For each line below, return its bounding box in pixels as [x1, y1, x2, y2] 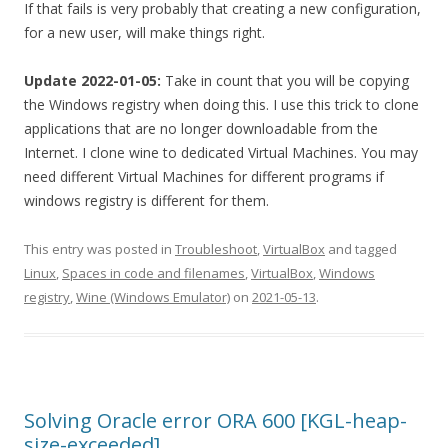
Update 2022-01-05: [24, 71, 161, 91]
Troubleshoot [175, 240, 257, 259]
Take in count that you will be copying [161, 71, 409, 91]
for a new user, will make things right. [24, 23, 265, 43]
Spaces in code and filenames [62, 264, 245, 283]
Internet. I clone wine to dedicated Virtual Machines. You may [24, 143, 418, 163]
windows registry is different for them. [24, 191, 269, 211]
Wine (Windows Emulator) [76, 288, 230, 307]
